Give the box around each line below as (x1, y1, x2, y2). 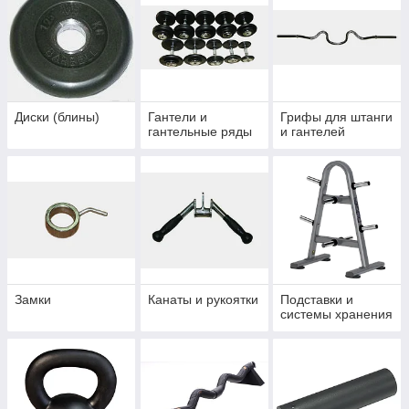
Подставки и (280, 292, 354, 308)
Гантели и (147, 110, 207, 125)
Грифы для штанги (280, 110, 393, 125)
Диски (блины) (15, 110, 100, 125)
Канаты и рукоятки (147, 292, 258, 308)
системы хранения (280, 307, 393, 322)
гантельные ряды (147, 124, 252, 140)
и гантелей (280, 124, 346, 140)
